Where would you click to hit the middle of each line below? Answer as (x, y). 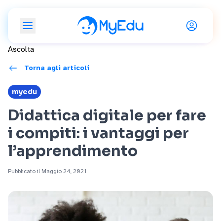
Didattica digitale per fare (107, 115)
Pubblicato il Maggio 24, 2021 (47, 171)
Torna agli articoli (57, 68)
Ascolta (21, 49)
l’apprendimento (73, 151)
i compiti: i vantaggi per (98, 133)
